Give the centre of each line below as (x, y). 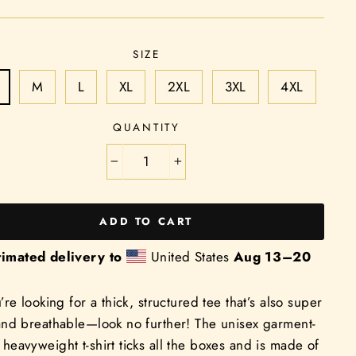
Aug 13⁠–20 (272, 256)
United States (190, 256)
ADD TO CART (147, 221)
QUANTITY (146, 127)
